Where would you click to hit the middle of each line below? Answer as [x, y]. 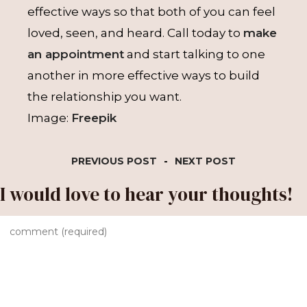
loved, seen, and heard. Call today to [135, 33]
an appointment [76, 54]
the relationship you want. [106, 97]
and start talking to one [195, 54]
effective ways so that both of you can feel [151, 12]
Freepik [94, 118]
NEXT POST [205, 161]
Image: [49, 118]
